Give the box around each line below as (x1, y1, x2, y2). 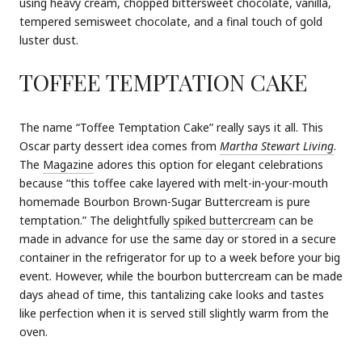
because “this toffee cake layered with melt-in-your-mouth (19, 175, 328, 192)
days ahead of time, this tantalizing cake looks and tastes (19, 287, 324, 303)
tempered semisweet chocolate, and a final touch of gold (19, 13, 322, 29)
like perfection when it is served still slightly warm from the (19, 305, 329, 322)
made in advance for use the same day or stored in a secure (19, 231, 336, 247)
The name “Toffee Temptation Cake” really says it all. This (19, 120, 323, 136)
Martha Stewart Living (220, 138, 334, 154)
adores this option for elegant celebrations (94, 157, 323, 173)
